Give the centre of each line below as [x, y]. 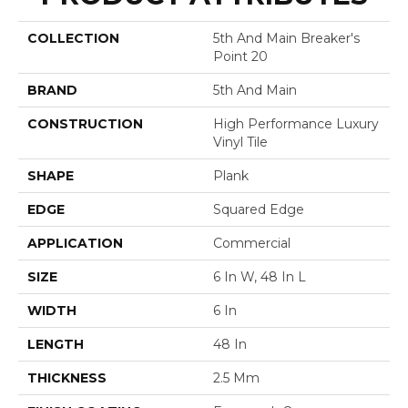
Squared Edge [259, 209]
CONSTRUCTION [85, 123]
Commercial [252, 243]
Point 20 [240, 56]
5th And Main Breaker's [286, 38]
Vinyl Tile [240, 142]
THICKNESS [67, 377]
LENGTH [56, 344]
